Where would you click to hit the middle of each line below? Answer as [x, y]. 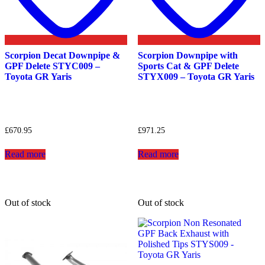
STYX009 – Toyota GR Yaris [196, 76]
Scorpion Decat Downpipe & [62, 55]
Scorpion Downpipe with [188, 55]
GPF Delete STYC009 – [52, 66]
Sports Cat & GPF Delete [188, 66]
